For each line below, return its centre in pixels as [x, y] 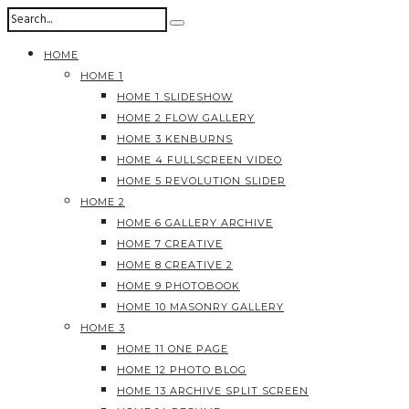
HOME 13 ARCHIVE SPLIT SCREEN [213, 391]
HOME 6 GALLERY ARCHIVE [195, 223]
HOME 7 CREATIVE [170, 244]
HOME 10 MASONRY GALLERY [200, 307]
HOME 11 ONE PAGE [173, 349]
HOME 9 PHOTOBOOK [178, 286]
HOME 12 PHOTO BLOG [182, 370]
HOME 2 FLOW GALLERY [186, 118]
